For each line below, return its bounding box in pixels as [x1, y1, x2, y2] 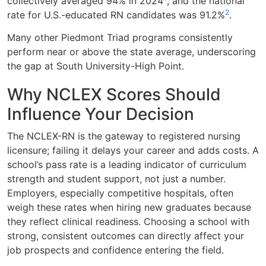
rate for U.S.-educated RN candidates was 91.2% [7, 8, 225, 21]
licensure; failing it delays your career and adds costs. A [7, 144, 259, 157]
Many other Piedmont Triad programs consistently [7, 31, 233, 44]
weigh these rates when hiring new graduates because [7, 201, 251, 214]
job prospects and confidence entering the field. [7, 244, 224, 256]
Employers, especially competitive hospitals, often [7, 187, 233, 199]
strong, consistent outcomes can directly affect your [7, 230, 244, 242]
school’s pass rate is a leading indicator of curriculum [7, 159, 246, 171]
